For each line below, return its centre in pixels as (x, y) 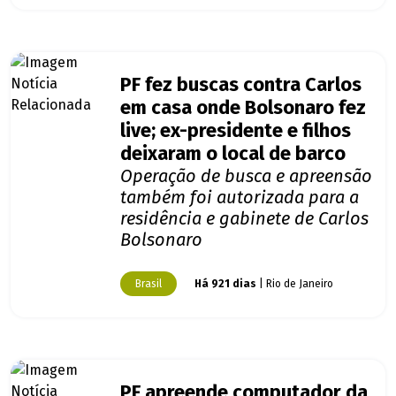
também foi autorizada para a (240, 198)
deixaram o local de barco (233, 154)
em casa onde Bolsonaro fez (243, 108)
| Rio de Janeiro (295, 284)
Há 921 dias (225, 284)
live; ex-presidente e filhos (236, 131)
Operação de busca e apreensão (246, 176)
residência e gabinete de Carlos (244, 219)
